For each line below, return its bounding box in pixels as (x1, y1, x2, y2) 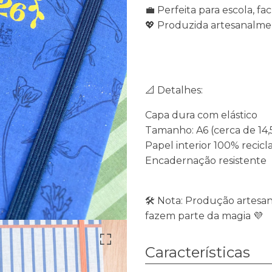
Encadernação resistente (145, 154, 267, 166)
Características (145, 243, 250, 261)
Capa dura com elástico (145, 109, 257, 121)
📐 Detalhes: (145, 84, 203, 96)
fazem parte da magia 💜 (145, 209, 263, 222)
